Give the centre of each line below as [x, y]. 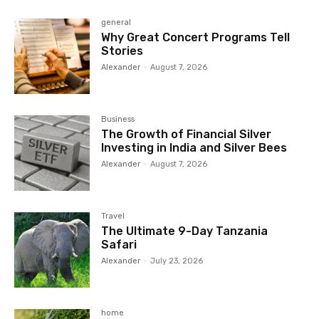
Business [118, 120]
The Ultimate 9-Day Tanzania [185, 231]
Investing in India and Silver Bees [194, 148]
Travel [113, 216]
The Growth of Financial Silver [187, 135]
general [116, 23]
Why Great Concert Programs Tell [196, 38]
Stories [122, 51]
